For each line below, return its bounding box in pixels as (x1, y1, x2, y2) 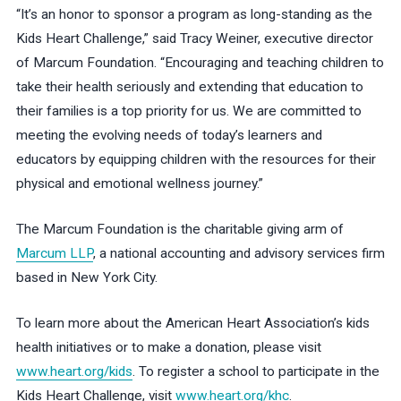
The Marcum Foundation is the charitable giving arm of (15, 221, 344, 238)
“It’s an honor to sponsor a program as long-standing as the (15, 5, 372, 22)
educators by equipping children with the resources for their (15, 150, 376, 167)
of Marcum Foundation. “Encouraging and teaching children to (15, 54, 384, 71)
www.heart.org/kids (15, 363, 132, 380)
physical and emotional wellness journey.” (15, 175, 263, 192)
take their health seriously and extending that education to (15, 78, 363, 95)
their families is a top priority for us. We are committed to (15, 102, 362, 119)
